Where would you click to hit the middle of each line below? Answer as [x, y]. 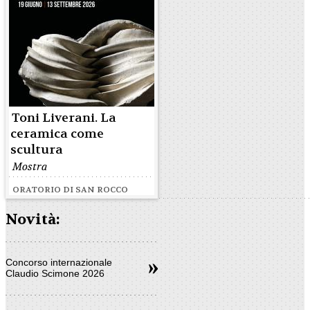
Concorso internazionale [59, 262]
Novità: [33, 220]
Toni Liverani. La [64, 118]
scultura [37, 150]
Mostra [30, 167]
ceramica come [57, 134]
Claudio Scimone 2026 [55, 273]
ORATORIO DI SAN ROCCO [70, 190]
